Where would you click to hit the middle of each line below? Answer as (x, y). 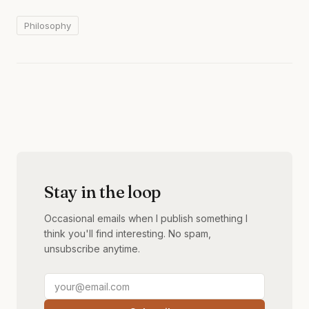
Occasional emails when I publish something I (146, 218)
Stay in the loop (103, 192)
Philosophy (48, 25)
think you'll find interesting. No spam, (128, 233)
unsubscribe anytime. (92, 248)
